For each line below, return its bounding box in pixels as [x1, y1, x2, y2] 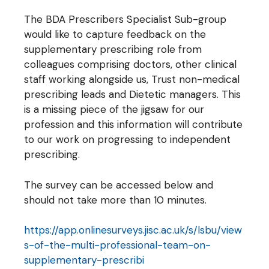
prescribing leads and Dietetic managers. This [24, 88, 241, 101]
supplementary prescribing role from [24, 43, 202, 56]
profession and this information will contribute [24, 118, 243, 131]
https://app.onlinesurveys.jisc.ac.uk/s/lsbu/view [24, 223, 242, 237]
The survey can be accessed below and [24, 178, 213, 192]
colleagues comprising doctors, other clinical [24, 58, 237, 71]
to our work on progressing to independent [24, 133, 231, 147]
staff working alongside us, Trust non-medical [24, 73, 240, 86]
